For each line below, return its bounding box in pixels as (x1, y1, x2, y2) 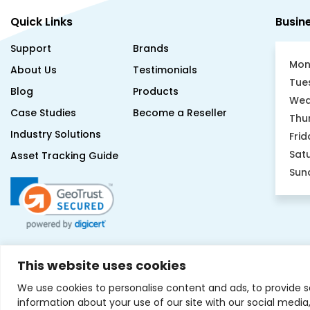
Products (132, 81, 179, 95)
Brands (132, 38, 169, 53)
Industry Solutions (10, 124, 101, 138)
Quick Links (10, 10, 73, 27)
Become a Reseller (132, 102, 227, 117)
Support (10, 38, 51, 53)
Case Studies (10, 102, 76, 117)
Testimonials (132, 60, 197, 74)
